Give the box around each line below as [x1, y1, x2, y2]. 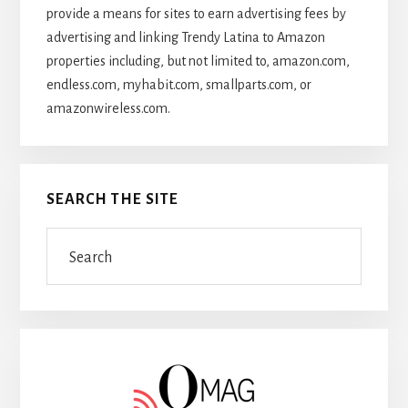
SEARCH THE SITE [46, 190, 178, 208]
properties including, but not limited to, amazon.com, [46, 54, 350, 69]
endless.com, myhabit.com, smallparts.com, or [46, 77, 311, 93]
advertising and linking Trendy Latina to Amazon [46, 30, 325, 46]
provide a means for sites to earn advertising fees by [46, 6, 346, 22]
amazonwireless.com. [46, 101, 170, 117]
